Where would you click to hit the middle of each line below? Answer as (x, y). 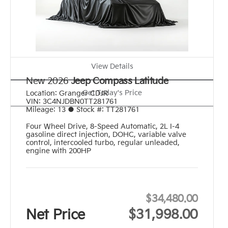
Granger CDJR (84, 94)
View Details (112, 67)
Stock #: (90, 110)
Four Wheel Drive (56, 127)
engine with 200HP (59, 151)
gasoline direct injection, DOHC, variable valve (106, 135)
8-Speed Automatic (123, 127)
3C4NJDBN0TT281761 (80, 102)
